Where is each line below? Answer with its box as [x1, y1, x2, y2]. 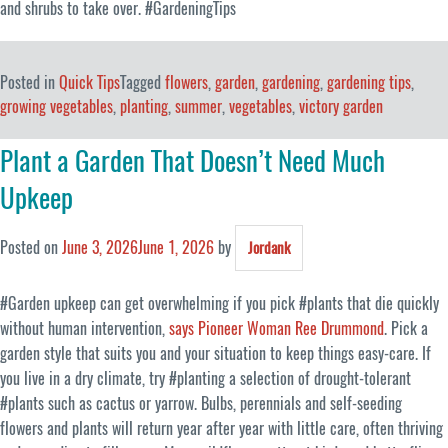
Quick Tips [59, 72, 120, 94]
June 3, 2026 [62, 236, 138, 258]
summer [175, 96, 222, 118]
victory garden [299, 96, 383, 118]
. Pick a [384, 317, 428, 339]
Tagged [120, 72, 165, 94]
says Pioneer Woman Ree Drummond [169, 317, 384, 339]
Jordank [248, 237, 290, 258]
